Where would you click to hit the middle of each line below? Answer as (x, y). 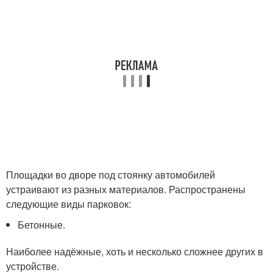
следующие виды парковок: (69, 204)
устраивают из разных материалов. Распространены (126, 190)
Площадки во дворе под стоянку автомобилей (111, 175)
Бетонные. (42, 225)
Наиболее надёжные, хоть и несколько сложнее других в (135, 252)
